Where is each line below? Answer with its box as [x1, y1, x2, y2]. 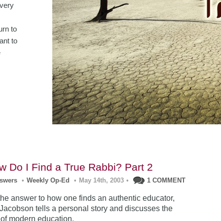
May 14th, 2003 [79, 177, 124, 184]
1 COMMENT [147, 177, 186, 184]
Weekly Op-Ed [27, 177, 70, 184]
